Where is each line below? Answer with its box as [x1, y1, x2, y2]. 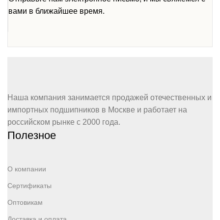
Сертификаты [7, 181, 52, 190]
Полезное [7, 129, 56, 141]
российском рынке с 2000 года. [7, 117, 120, 126]
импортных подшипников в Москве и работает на [7, 105, 187, 114]
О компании [7, 165, 46, 173]
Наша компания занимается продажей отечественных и [7, 93, 212, 102]
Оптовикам [7, 198, 43, 206]
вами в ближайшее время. [8, 6, 105, 15]
